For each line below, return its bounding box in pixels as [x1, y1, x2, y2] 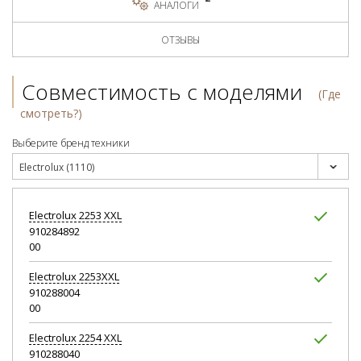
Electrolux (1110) [19, 160, 94, 175]
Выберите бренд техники [12, 136, 130, 151]
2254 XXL [77, 330, 122, 346]
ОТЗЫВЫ [161, 33, 200, 48]
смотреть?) [20, 106, 82, 122]
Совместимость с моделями [22, 77, 302, 107]
